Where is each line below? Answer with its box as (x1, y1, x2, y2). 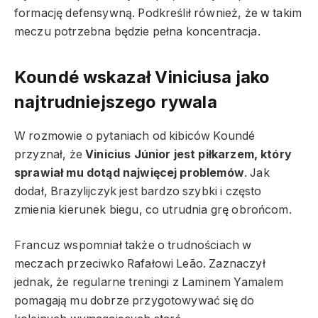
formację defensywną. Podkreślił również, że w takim (14, 6, 302, 21)
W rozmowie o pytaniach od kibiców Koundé (14, 128, 256, 143)
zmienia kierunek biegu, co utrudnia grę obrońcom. (14, 202, 292, 216)
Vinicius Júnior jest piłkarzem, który (85, 147, 292, 161)
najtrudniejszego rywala (14, 91, 217, 112)
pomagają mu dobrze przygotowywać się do (14, 294, 255, 308)
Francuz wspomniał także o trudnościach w (14, 238, 252, 253)
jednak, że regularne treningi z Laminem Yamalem (14, 275, 284, 290)
